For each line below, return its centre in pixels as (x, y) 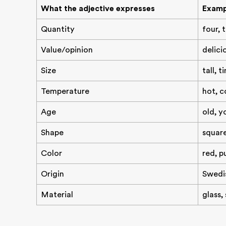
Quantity (58, 29)
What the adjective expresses (98, 9)
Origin (52, 174)
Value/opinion (67, 50)
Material (57, 195)
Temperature (65, 91)
